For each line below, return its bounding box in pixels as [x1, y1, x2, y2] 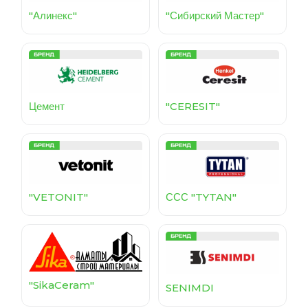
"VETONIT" [29, 190, 88, 203]
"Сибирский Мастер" [166, 9, 264, 23]
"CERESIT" [166, 99, 220, 113]
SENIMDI [166, 280, 214, 294]
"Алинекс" [29, 8, 77, 22]
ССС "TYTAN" [166, 190, 236, 203]
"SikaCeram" [29, 278, 94, 292]
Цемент [29, 99, 65, 113]
